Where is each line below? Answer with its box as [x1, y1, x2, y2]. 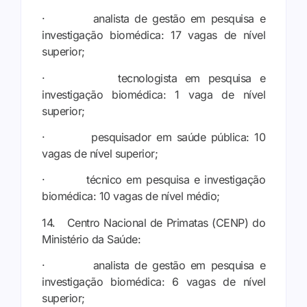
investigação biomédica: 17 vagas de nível [42, 28, 265, 42]
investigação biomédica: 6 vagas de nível [42, 275, 265, 289]
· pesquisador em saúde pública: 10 [42, 130, 265, 144]
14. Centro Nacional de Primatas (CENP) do [42, 215, 265, 230]
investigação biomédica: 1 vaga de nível [42, 87, 265, 101]
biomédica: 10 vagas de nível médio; [42, 189, 220, 204]
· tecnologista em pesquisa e [42, 71, 265, 85]
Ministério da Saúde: [42, 232, 140, 246]
